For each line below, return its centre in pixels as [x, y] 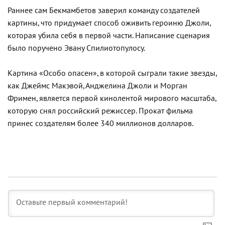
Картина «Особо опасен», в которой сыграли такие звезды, [112, 73]
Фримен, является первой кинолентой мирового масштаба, [112, 98]
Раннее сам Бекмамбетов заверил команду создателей [104, 10]
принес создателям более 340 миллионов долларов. [100, 123]
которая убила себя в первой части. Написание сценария [109, 35]
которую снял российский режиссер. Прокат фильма [100, 111]
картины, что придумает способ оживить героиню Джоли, [109, 23]
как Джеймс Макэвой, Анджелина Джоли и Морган [97, 86]
